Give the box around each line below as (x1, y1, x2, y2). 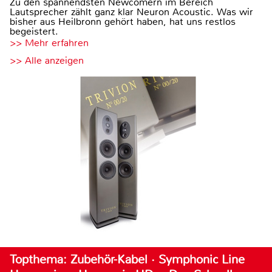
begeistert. (10, 24, 58, 38)
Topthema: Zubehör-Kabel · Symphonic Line (10, 251, 245, 267)
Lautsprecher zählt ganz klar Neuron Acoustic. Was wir (10, 5, 253, 18)
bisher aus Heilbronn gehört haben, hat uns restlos (10, 15, 236, 28)
